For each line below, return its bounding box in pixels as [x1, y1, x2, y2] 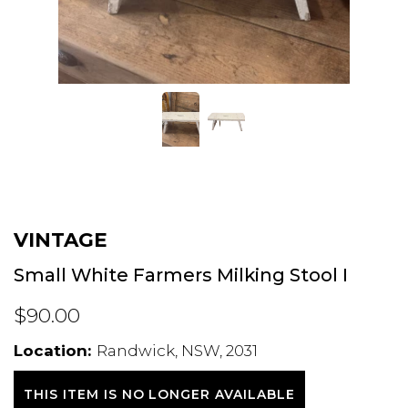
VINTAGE [14, 227, 107, 251]
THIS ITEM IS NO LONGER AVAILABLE [24, 387, 295, 403]
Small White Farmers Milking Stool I [14, 263, 348, 286]
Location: [14, 342, 91, 361]
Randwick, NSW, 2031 [97, 342, 258, 361]
